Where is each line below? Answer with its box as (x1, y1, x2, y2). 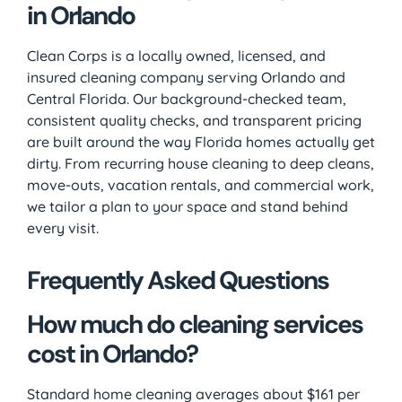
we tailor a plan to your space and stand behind (27, 197, 348, 215)
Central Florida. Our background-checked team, (27, 89, 346, 108)
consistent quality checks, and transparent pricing (27, 110, 362, 129)
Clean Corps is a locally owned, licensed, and (27, 46, 326, 65)
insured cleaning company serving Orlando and (27, 67, 345, 86)
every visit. (27, 218, 99, 237)
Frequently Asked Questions (27, 263, 328, 297)
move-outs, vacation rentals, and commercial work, (27, 175, 374, 194)
